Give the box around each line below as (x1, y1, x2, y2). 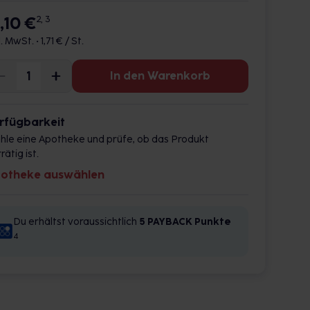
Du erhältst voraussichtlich (13, 216, 139, 228)
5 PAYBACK (139, 216, 192, 228)
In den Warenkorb (110, 69, 210, 82)
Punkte (194, 216, 231, 228)
